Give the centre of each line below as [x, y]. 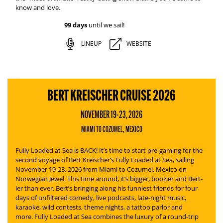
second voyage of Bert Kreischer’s [65, 160]
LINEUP [91, 44]
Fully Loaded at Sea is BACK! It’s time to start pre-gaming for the [109, 150]
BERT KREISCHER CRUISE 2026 [111, 95]
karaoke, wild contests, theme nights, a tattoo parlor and [99, 207]
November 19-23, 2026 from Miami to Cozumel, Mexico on [101, 169]
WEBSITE [139, 44]
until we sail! [106, 25]
